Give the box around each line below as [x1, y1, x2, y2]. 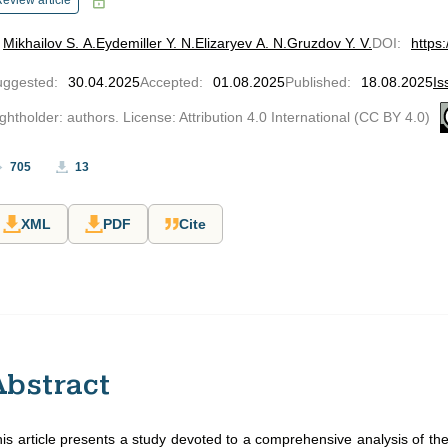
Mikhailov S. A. [3, 35, 96, 51]
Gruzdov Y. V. [287, 35, 372, 51]
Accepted [140, 74, 199, 90]
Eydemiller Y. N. [96, 35, 195, 51]
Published [285, 74, 347, 90]
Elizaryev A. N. [195, 35, 287, 51]
